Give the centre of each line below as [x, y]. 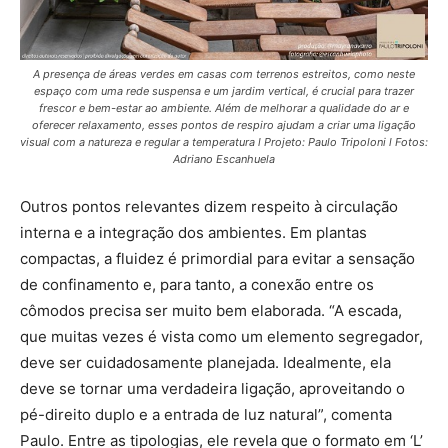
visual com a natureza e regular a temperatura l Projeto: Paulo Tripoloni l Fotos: [224, 142]
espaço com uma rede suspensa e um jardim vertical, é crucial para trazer [224, 91]
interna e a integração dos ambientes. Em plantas [193, 233]
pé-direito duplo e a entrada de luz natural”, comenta [206, 415]
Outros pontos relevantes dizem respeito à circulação [209, 207]
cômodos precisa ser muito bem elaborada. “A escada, [211, 311]
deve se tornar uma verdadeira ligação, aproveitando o [212, 389]
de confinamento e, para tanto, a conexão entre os [197, 285]
